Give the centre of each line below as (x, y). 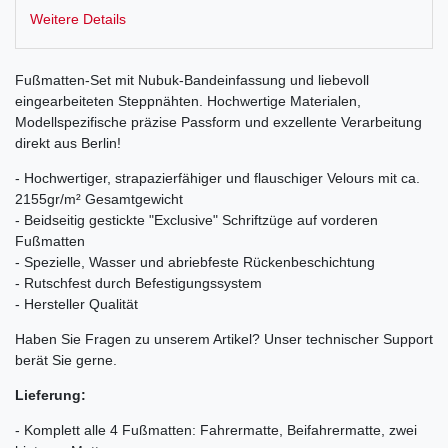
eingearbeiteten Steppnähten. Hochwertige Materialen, (188, 101)
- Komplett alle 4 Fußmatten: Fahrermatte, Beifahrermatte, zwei (216, 430)
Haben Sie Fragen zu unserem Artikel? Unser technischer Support (224, 339)
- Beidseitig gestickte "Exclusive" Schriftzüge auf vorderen (196, 220)
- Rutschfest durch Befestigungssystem (138, 283)
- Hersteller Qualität (76, 304)
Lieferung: (50, 395)
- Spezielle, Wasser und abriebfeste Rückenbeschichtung (195, 262)
